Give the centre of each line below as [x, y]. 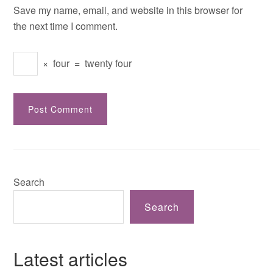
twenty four [108, 63]
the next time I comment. [66, 26]
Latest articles [71, 259]
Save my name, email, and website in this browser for [128, 10]
